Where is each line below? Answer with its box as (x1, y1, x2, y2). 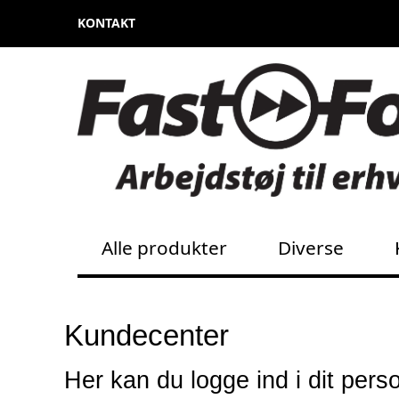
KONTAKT (77, 14, 135, 31)
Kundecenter (64, 318, 229, 352)
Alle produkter (102, 234, 228, 260)
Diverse (278, 234, 345, 260)
